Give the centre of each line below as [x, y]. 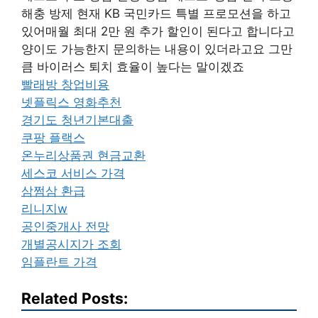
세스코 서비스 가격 [73, 173]
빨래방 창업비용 [65, 84]
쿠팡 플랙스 [53, 138]
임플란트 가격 [59, 262]
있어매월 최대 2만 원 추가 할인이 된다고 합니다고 [158, 31]
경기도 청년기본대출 [77, 120]
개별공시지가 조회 [71, 244]
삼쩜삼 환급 [53, 191]
